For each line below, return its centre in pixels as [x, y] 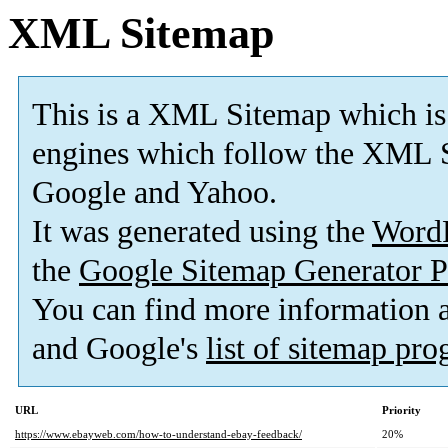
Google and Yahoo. [154, 193]
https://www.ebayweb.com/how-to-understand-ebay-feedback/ [158, 434]
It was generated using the [202, 232]
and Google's [119, 349]
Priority [401, 410]
